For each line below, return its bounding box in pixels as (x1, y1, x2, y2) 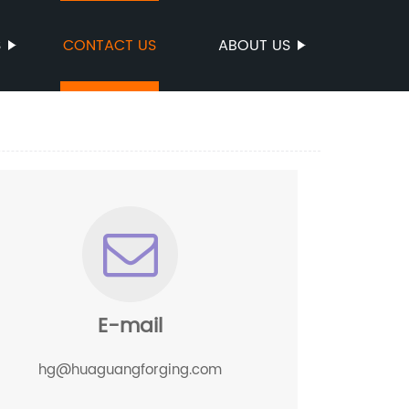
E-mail (98, 309, 163, 343)
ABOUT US (218, 34, 290, 58)
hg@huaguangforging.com (38, 359, 223, 382)
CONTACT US (63, 34, 156, 58)
